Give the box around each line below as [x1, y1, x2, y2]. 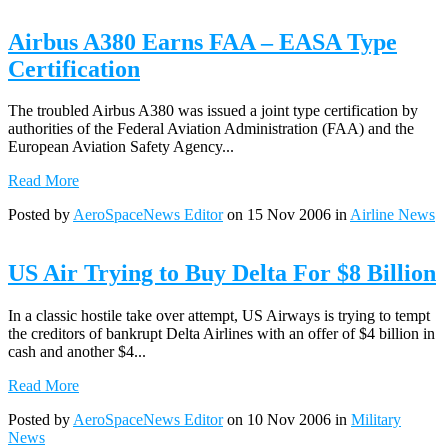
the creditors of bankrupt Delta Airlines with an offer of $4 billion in [8, 325, 435, 343]
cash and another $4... [8, 343, 146, 361]
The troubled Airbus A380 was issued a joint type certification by [8, 102, 418, 120]
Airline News [350, 206, 435, 224]
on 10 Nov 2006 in [223, 411, 351, 429]
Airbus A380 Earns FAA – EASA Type [8, 28, 397, 55]
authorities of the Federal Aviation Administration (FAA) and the [8, 120, 414, 138]
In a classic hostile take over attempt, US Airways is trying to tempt [8, 307, 430, 325]
